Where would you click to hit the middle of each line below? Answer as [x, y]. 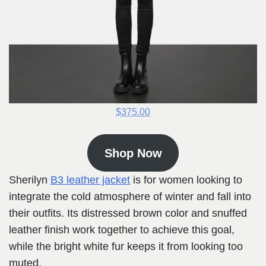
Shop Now [133, 153]
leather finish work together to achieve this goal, [122, 230]
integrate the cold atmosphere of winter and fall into [130, 197]
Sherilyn [30, 180]
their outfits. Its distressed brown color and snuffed [128, 213]
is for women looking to [186, 180]
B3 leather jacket [90, 180]
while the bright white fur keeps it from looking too [126, 247]
